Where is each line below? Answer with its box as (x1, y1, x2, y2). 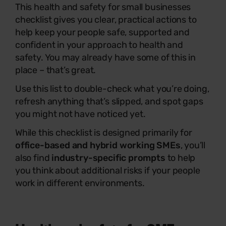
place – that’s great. (15, 65, 96, 76)
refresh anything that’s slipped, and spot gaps (15, 96, 203, 107)
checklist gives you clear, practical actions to (15, 14, 197, 25)
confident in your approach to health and (15, 39, 183, 50)
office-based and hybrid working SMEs (15, 140, 181, 151)
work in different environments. (15, 178, 145, 189)
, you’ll (180, 140, 206, 151)
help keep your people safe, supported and (15, 27, 190, 38)
